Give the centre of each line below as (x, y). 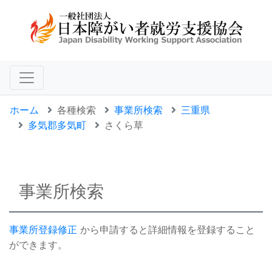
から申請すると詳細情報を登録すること (166, 230)
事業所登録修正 (43, 230)
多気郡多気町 (57, 125)
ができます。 (38, 245)
